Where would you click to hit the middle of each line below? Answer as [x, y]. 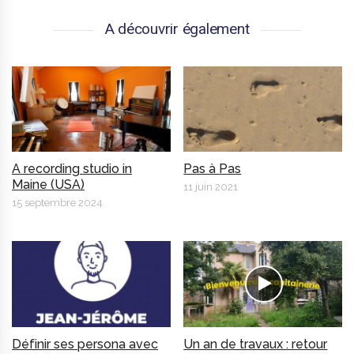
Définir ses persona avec [85, 344]
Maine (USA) [48, 185]
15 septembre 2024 [57, 203]
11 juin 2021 [211, 187]
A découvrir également [177, 28]
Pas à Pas [213, 169]
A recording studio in [72, 169]
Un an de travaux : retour [256, 344]
